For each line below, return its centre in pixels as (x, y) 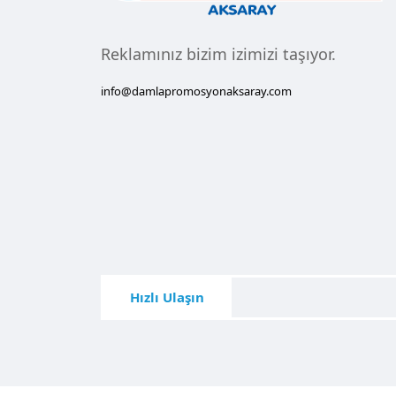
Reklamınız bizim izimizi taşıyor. (218, 54)
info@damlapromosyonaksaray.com (196, 91)
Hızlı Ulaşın (167, 297)
